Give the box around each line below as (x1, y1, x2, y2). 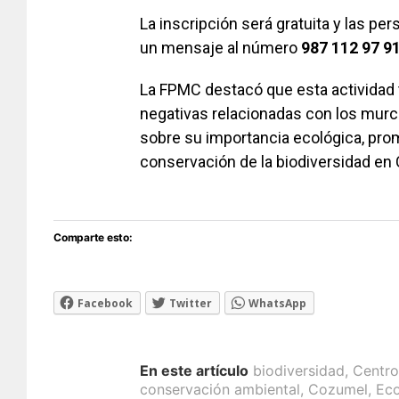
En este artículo (140, 362, 248, 380)
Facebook (77, 296, 133, 312)
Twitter (169, 296, 212, 312)
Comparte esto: (53, 231, 133, 245)
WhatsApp (248, 296, 306, 312)
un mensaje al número (140, 38, 301, 58)
